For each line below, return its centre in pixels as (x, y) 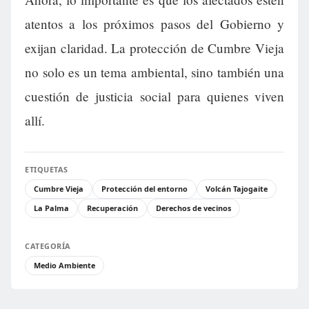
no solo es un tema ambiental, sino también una (154, 72)
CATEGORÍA (48, 246)
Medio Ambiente (64, 265)
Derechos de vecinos (193, 208)
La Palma (51, 208)
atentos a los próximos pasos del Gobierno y (154, 23)
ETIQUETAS (47, 169)
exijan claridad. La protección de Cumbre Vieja (154, 48)
